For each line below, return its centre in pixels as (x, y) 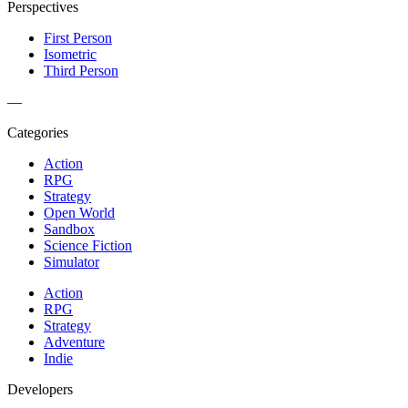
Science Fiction (88, 245)
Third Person (81, 70)
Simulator (71, 261)
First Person (78, 37)
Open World (79, 212)
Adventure (74, 342)
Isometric (70, 54)
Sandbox (69, 229)
